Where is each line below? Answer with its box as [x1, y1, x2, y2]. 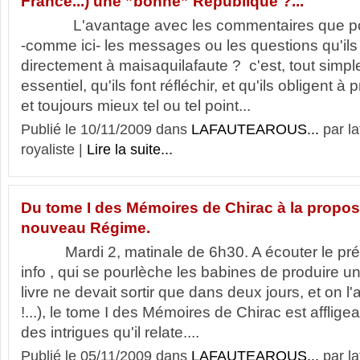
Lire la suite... [87, 141, 173, 157]
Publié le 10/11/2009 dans [21, 121, 191, 137]
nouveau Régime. [21, 219, 150, 236]
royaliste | [21, 141, 87, 157]
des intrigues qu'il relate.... [21, 324, 199, 341]
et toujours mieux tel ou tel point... [21, 97, 251, 114]
